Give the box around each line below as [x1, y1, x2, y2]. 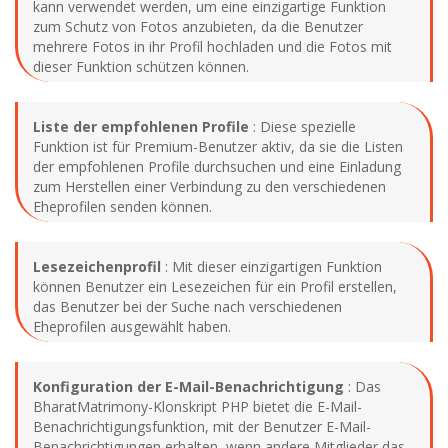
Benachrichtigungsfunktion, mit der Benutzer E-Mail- [33, 416, 371, 436]
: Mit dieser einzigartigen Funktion [161, 256, 382, 276]
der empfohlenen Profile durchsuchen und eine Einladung [33, 156, 401, 176]
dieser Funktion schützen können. [33, 56, 249, 76]
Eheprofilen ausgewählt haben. [33, 316, 231, 336]
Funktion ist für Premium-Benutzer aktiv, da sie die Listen [33, 136, 403, 156]
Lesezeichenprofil [33, 256, 161, 276]
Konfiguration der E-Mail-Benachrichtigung [33, 376, 344, 396]
